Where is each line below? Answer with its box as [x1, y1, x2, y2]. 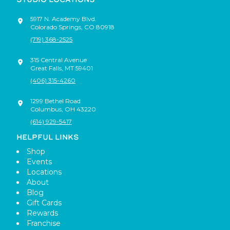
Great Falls [30, 64, 62, 72]
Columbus [30, 105, 62, 113]
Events [27, 157, 52, 166]
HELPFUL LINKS [16, 131, 79, 142]
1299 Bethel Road [30, 97, 81, 105]
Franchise [27, 218, 61, 228]
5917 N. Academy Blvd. [30, 14, 97, 23]
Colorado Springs [30, 23, 81, 31]
